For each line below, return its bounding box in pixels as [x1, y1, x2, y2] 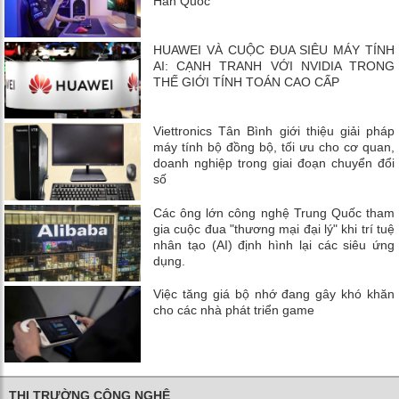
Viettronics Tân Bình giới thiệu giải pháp [153, 124, 395, 139]
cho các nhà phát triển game [153, 302, 315, 317]
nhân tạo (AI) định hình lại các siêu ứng [153, 237, 395, 252]
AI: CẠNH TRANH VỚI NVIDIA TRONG [153, 59, 395, 74]
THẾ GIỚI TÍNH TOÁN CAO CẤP [153, 75, 340, 90]
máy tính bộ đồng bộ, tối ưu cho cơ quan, [153, 140, 395, 155]
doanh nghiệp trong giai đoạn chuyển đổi [153, 156, 395, 171]
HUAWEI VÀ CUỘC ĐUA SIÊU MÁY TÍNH [153, 43, 395, 58]
